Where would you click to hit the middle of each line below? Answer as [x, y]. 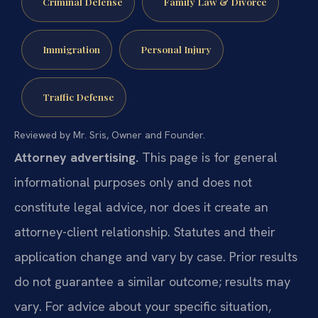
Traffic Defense [78, 97]
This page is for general [208, 158]
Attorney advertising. [76, 158]
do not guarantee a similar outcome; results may [152, 282]
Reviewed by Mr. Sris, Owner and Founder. [110, 135]
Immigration [71, 49]
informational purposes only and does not [133, 182]
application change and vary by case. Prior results [156, 257]
